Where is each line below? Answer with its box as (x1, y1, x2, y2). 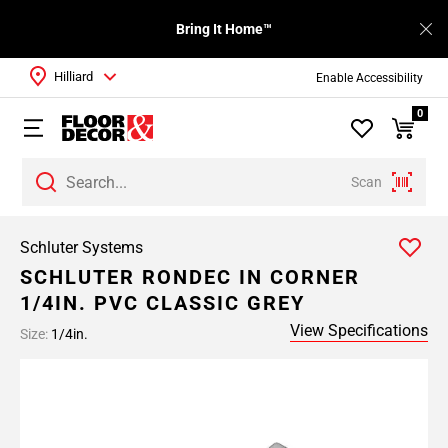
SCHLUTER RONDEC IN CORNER (20, 265, 360, 289)
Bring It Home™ (176, 21, 272, 37)
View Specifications (290, 321, 428, 340)
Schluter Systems (20, 238, 143, 257)
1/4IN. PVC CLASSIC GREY (20, 291, 305, 315)
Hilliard (54, 69, 93, 84)
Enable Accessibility (315, 70, 423, 85)
